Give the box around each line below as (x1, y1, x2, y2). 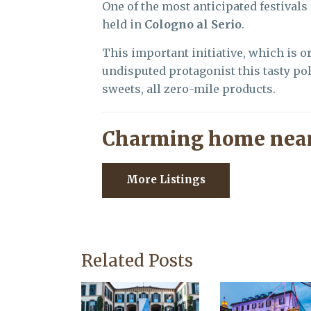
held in (102, 17, 144, 31)
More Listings (126, 172, 205, 186)
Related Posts (81, 249, 193, 271)
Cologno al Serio (144, 17, 242, 31)
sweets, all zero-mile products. (102, 81, 276, 96)
